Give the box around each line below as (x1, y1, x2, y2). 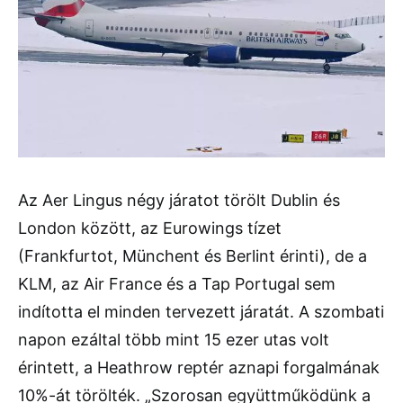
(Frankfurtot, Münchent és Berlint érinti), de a (18, 246, 367, 266)
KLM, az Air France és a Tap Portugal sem (18, 274, 336, 294)
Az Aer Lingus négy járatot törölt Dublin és (18, 191, 340, 210)
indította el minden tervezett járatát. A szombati (18, 302, 384, 322)
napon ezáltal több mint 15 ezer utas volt (18, 330, 329, 350)
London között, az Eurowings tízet (18, 219, 282, 238)
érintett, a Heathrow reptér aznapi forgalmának (18, 358, 380, 378)
